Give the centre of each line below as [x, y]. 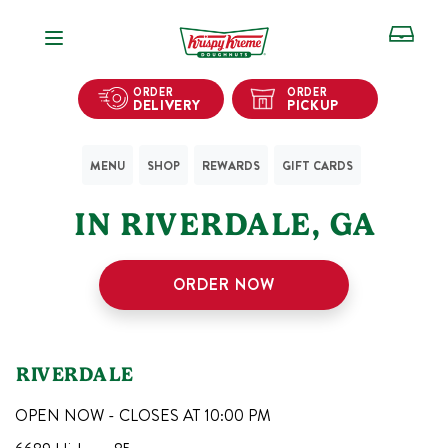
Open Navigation [129, 32]
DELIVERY [167, 104]
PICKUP [313, 104]
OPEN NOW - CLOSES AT [109, 415]
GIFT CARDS [317, 165]
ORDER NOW [224, 284]
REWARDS [230, 165]
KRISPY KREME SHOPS [228, 184]
